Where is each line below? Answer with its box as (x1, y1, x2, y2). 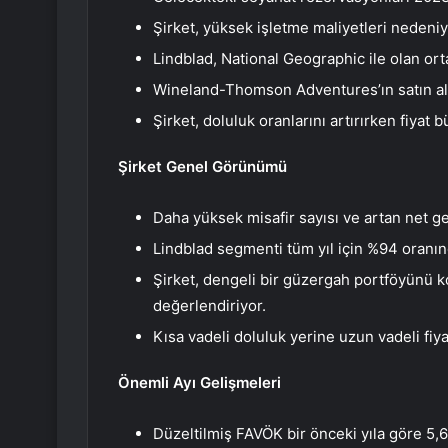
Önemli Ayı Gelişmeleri (118, 373, 281, 393)
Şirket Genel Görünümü (118, 157, 287, 177)
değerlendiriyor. (153, 296, 266, 316)
